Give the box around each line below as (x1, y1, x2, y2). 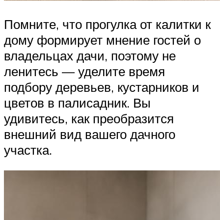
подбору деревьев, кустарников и (4, 79, 199, 95)
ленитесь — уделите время (4, 63, 165, 80)
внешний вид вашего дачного (4, 126, 175, 142)
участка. (4, 142, 52, 158)
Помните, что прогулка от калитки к (4, 16, 211, 32)
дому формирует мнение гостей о (4, 32, 201, 48)
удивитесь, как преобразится (4, 110, 174, 127)
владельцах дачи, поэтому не (4, 48, 176, 64)
